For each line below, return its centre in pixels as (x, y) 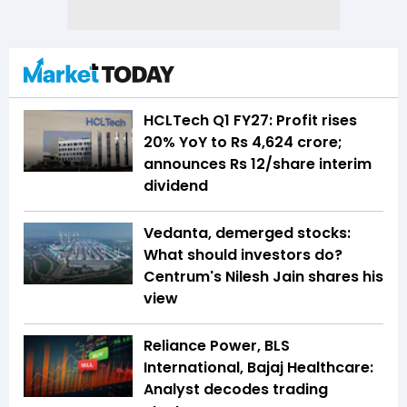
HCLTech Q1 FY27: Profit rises (250, 121)
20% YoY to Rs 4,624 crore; (243, 143)
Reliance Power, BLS (217, 346)
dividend (176, 186)
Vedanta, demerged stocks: (247, 233)
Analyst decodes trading (236, 390)
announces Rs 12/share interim (258, 164)
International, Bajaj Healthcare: (258, 368)
